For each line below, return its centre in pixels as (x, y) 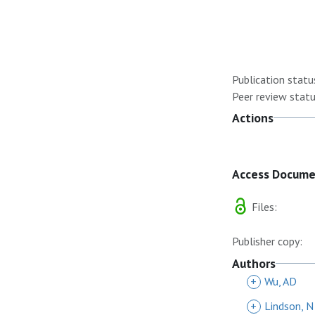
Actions (253, 118)
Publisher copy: (267, 241)
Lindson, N (289, 306)
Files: (263, 206)
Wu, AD (281, 281)
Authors (254, 263)
